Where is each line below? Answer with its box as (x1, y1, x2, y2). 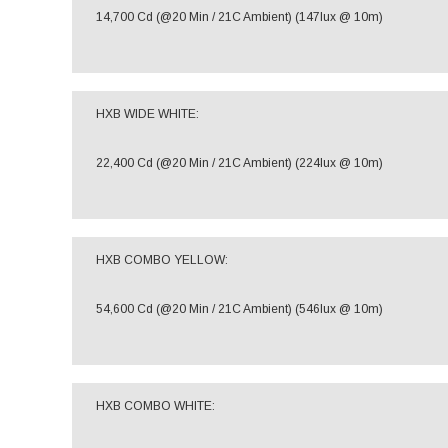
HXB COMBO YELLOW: (96, 253, 228, 267)
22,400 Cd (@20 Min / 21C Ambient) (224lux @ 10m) (96, 156, 383, 170)
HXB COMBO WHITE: (96, 399, 215, 413)
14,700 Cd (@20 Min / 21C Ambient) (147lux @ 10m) (96, 10, 383, 24)
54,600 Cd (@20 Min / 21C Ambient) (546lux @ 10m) (96, 302, 383, 316)
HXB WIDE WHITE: (96, 107, 199, 121)
